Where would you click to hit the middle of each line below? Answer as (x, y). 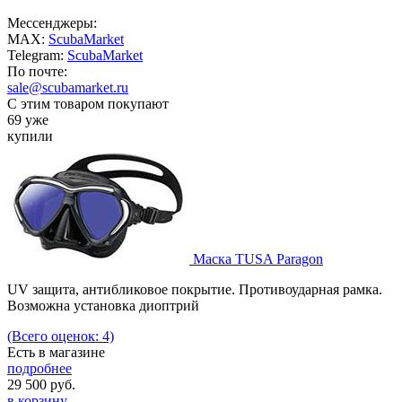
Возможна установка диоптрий (103, 305)
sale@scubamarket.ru (68, 87)
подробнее (39, 368)
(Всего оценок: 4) (61, 336)
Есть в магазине (56, 352)
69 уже (28, 119)
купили (30, 135)
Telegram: (37, 55)
